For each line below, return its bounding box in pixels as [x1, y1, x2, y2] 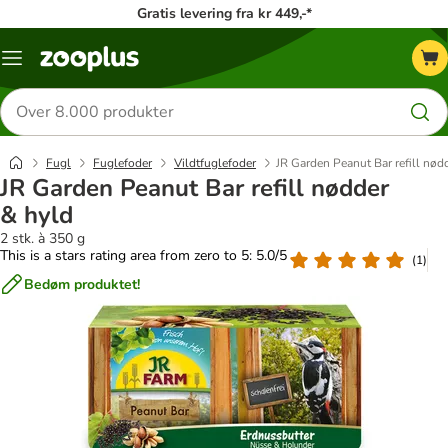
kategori [11, 71, 62, 91]
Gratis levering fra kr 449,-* [136, 4, 312, 23]
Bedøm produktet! [24, 274, 140, 294]
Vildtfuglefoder [174, 155, 256, 171]
